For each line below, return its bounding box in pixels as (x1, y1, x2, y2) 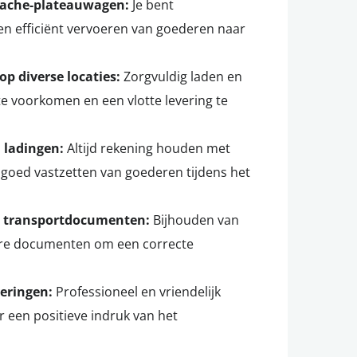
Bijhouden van (150, 211, 239, 229)
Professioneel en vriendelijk (53, 283, 221, 300)
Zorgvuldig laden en (120, 68, 242, 85)
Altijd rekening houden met (64, 139, 230, 157)
